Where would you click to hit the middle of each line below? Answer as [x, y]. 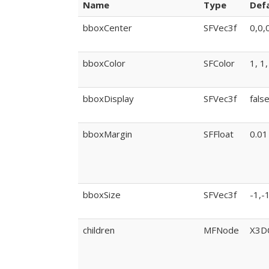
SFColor [219, 63]
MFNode [221, 230]
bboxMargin [107, 134]
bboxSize [102, 195]
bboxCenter [107, 28]
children [99, 230]
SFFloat [219, 134]
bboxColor [104, 63]
